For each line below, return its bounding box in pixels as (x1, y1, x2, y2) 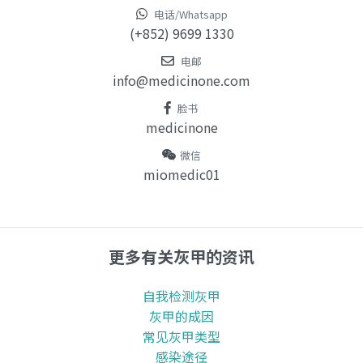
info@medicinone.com (113, 70, 250, 91)
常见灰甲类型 (143, 327, 220, 347)
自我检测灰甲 (143, 286, 220, 306)
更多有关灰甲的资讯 (109, 245, 254, 269)
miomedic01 (143, 164, 220, 185)
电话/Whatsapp (153, 6, 228, 23)
